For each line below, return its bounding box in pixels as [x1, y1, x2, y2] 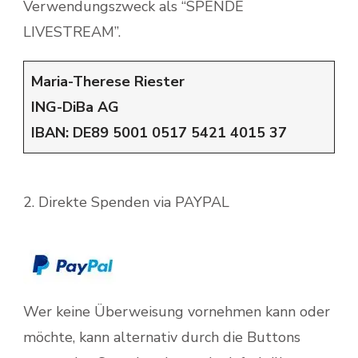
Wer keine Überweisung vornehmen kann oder [23, 302, 330, 322]
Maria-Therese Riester [31, 72, 185, 92]
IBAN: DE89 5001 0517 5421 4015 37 [31, 123, 287, 143]
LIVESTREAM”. [23, 22, 121, 42]
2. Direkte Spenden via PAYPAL [23, 193, 229, 213]
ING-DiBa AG [31, 97, 119, 117]
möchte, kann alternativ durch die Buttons [23, 328, 300, 348]
